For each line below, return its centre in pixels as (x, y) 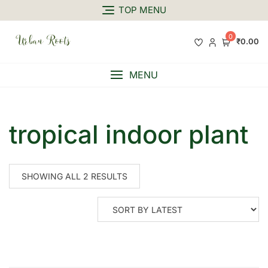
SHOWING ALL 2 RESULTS (74, 176)
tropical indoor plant (129, 135)
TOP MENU (142, 10)
